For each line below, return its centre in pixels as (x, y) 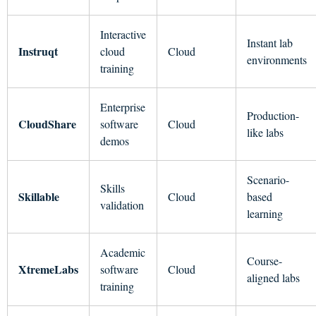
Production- (273, 116)
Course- (265, 261)
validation (122, 205)
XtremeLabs (48, 269)
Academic (123, 253)
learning (265, 214)
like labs (265, 133)
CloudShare (47, 124)
